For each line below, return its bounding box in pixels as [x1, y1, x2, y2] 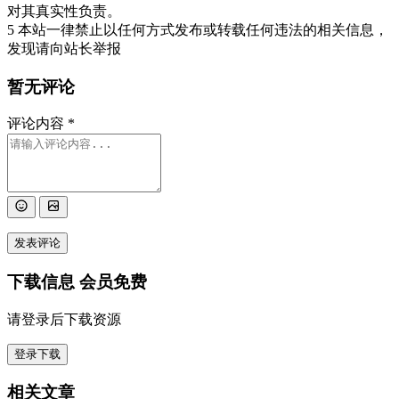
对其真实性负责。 [7, 3, 121, 19]
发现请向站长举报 [7, 40, 121, 56]
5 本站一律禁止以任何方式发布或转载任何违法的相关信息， [7, 21, 388, 37]
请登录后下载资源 [7, 311, 121, 327]
